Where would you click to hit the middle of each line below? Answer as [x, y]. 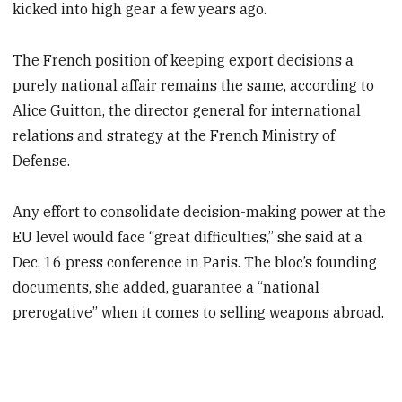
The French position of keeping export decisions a [184, 60]
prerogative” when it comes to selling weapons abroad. [199, 312]
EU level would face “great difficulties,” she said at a [188, 236]
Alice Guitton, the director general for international [187, 110]
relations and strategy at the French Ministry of [174, 135]
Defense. [42, 160]
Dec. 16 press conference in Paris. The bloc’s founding [195, 262]
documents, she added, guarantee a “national [166, 287]
